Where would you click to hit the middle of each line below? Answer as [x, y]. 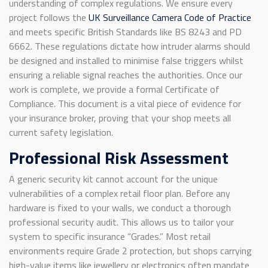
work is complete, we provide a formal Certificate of [114, 89]
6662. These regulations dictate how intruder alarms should [130, 46]
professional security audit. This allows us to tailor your [121, 222]
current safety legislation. [61, 133]
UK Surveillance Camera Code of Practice [170, 18]
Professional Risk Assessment [119, 158]
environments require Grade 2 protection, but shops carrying [130, 251]
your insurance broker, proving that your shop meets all [120, 118]
